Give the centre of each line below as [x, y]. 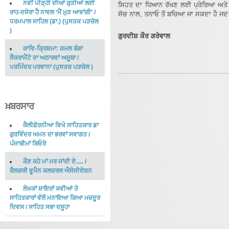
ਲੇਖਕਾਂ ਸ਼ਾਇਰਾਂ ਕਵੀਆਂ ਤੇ [51, 189]
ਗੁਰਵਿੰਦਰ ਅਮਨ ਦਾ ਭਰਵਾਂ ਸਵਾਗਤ [48, 134]
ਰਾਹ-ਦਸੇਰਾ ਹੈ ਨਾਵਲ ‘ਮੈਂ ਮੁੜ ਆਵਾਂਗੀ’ [51, 12]
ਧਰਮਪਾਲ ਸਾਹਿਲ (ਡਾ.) [35, 21]
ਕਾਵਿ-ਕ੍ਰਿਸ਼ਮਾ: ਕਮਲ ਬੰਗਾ [53, 49]
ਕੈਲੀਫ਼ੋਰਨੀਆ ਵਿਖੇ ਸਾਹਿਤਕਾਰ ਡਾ [61, 125]
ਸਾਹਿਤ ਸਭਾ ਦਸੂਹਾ [49, 207]
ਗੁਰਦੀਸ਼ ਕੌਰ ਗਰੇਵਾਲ [144, 36]
